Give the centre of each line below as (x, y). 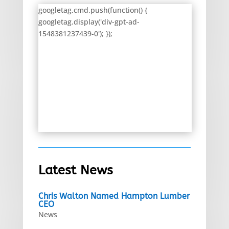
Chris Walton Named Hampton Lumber (114, 196)
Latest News (75, 170)
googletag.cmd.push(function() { (93, 10)
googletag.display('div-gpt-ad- (89, 21)
